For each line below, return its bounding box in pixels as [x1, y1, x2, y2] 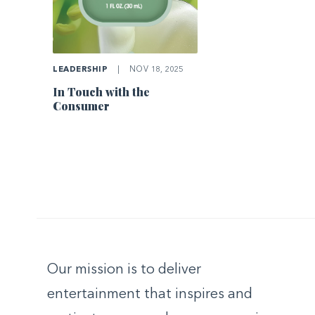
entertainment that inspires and [47, 288, 252, 302]
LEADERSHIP [53, 66, 108, 75]
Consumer [53, 98, 110, 114]
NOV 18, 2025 [127, 66, 184, 75]
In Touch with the [53, 84, 150, 100]
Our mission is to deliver [47, 263, 201, 278]
